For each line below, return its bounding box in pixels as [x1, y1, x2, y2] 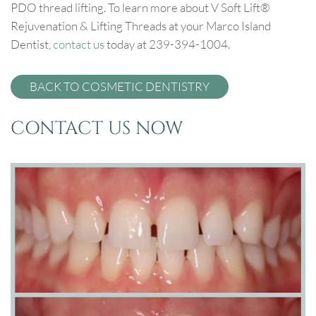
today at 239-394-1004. [104, 36, 230, 51]
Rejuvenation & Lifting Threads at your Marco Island [11, 18, 271, 33]
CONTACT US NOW [11, 116, 183, 141]
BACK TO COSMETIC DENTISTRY [30, 78, 209, 94]
